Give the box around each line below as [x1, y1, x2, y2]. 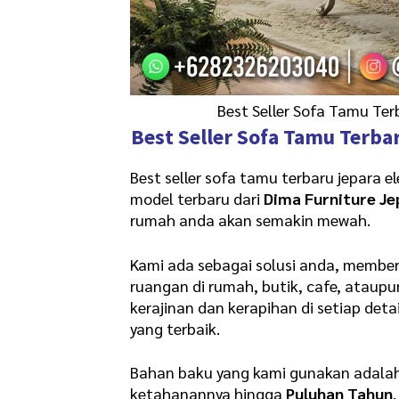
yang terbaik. [130, 317, 221, 338]
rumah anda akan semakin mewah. [130, 209, 371, 231]
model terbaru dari [130, 188, 261, 209]
